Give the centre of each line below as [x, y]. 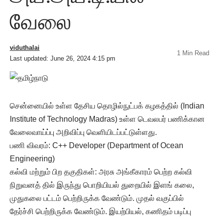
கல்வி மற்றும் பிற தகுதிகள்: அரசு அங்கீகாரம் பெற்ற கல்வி [101, 172]
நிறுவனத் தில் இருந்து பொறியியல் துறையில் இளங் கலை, [102, 185]
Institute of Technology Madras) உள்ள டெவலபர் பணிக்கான [107, 119]
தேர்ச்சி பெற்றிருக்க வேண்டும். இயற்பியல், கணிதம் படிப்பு [100, 211]
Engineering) [32, 158]
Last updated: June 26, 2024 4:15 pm [63, 58]
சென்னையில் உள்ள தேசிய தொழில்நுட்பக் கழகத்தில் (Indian [107, 106]
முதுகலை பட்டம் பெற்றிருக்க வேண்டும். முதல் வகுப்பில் [97, 198]
